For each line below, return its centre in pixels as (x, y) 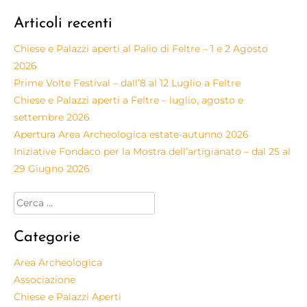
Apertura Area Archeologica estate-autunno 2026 (131, 134)
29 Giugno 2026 (52, 168)
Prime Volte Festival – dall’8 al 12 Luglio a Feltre (127, 83)
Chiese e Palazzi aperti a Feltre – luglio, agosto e (128, 100)
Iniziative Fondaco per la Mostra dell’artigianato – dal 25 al (152, 151)
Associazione (45, 279)
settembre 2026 (52, 117)
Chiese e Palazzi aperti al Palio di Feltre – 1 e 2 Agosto (141, 48)
